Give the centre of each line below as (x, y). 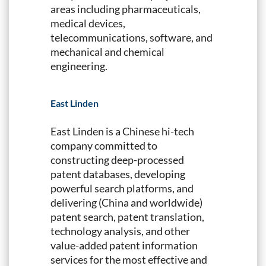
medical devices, (88, 23)
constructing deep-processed (117, 159)
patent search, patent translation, (127, 216)
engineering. (79, 66)
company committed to (104, 145)
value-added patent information (124, 245)
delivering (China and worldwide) (126, 202)
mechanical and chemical (107, 51)
